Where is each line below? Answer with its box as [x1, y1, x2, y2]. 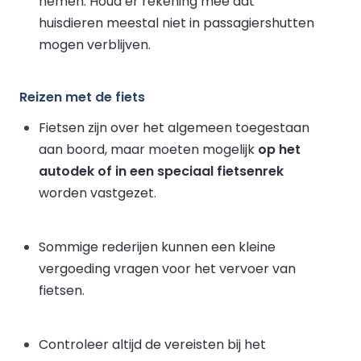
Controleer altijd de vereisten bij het [39, 334, 266, 354]
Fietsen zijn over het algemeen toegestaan [39, 118, 309, 137]
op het [258, 139, 301, 159]
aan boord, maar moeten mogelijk [39, 139, 258, 159]
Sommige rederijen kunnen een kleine [39, 237, 276, 256]
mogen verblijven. [39, 35, 151, 54]
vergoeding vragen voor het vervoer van [39, 259, 296, 278]
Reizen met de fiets [19, 87, 145, 106]
